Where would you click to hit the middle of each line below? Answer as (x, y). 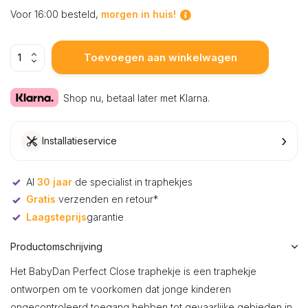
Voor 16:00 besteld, (56, 14)
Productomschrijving (56, 246)
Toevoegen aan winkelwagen (160, 57)
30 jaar (55, 182)
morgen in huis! (139, 14)
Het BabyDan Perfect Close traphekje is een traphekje (133, 271)
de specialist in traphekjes (132, 182)
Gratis (41, 199)
